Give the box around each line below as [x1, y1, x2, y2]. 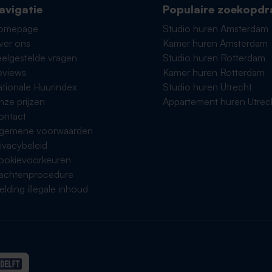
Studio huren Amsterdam [163, 22, 269, 35]
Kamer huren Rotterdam [163, 66, 265, 78]
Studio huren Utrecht [163, 81, 253, 93]
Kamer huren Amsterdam [163, 37, 268, 49]
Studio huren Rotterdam [163, 52, 266, 64]
